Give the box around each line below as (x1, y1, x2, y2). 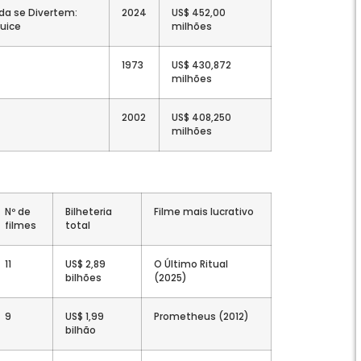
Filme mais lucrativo (154, 205, 254, 218)
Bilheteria (65, 205, 112, 218)
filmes (5, 218, 36, 232)
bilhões (65, 271, 102, 284)
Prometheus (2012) (154, 309, 249, 323)
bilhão (65, 323, 96, 337)
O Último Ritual (154, 257, 228, 271)
